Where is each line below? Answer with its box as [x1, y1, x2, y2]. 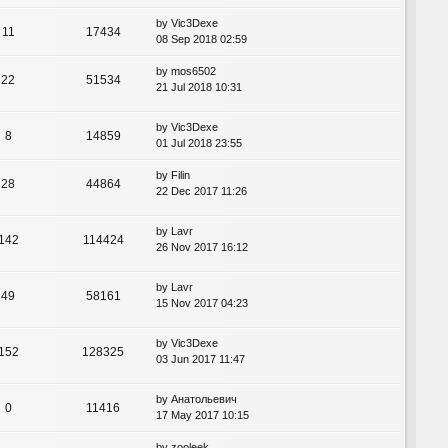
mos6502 [171, 64, 216, 77]
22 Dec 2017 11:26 [156, 184, 247, 197]
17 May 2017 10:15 [156, 409, 249, 422]
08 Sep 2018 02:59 [156, 32, 247, 45]
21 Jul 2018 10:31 [156, 80, 242, 93]
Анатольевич [171, 393, 237, 406]
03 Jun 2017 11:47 [156, 353, 245, 366]
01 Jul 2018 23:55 [156, 136, 242, 149]
